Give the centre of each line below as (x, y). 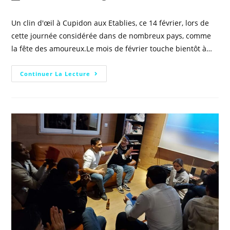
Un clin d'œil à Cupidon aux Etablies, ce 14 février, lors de (110, 23)
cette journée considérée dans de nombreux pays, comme (111, 35)
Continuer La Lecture (55, 73)
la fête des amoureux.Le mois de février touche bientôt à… (112, 48)
